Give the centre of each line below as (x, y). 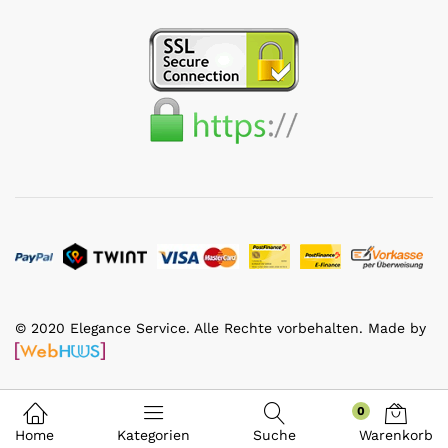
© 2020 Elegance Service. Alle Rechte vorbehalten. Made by (220, 327)
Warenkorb (396, 435)
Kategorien (153, 435)
